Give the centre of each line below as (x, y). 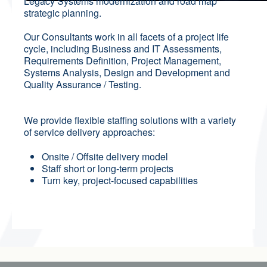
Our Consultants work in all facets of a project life (126, 36)
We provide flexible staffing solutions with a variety (130, 120)
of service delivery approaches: (89, 132)
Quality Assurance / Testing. (83, 84)
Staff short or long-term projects (108, 168)
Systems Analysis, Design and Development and (127, 72)
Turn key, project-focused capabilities (120, 180)
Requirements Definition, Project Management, (122, 60)
